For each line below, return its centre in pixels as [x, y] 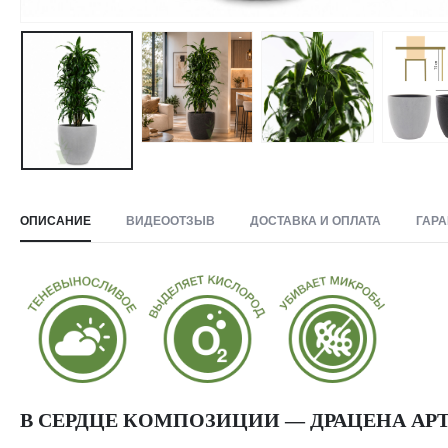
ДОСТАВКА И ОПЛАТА [315, 221]
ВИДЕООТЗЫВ [170, 221]
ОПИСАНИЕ [55, 221]
